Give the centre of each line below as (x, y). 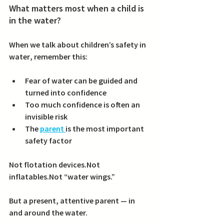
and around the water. (48, 213)
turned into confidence (66, 93)
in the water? (35, 20)
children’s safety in (114, 45)
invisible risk (46, 117)
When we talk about (45, 45)
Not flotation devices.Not (55, 165)
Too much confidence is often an (83, 105)
